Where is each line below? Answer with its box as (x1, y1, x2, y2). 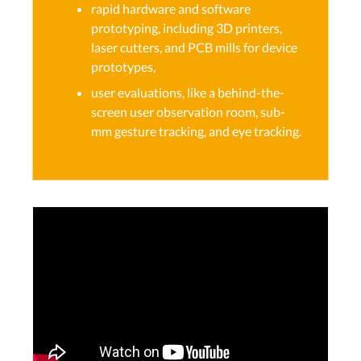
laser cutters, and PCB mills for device (91, 39, 297, 55)
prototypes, (91, 59, 156, 74)
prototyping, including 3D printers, (91, 20, 282, 35)
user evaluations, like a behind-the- (91, 85, 284, 100)
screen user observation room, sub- (91, 104, 285, 119)
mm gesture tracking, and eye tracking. (91, 123, 301, 139)
